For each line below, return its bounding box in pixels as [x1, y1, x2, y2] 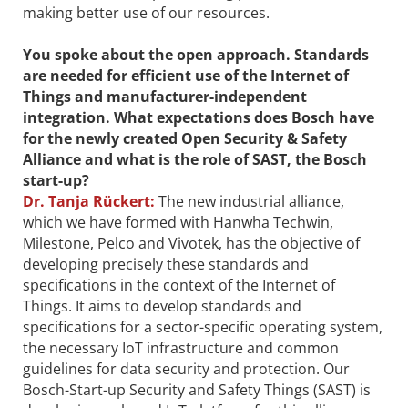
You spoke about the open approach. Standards [23, 44, 369, 65]
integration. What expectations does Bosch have [23, 107, 374, 127]
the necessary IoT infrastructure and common [23, 337, 339, 358]
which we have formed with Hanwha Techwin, [23, 211, 333, 232]
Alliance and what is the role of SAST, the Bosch [23, 148, 367, 169]
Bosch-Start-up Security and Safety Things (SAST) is [23, 379, 371, 400]
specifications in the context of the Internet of [23, 274, 335, 295]
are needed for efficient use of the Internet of [23, 65, 349, 86]
